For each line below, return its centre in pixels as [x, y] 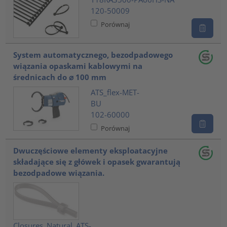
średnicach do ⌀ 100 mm [60, 77]
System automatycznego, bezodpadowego [93, 55]
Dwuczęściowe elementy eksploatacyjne [91, 151]
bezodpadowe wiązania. [59, 173]
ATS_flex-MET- [115, 92]
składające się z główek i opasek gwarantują [97, 162]
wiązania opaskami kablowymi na [78, 66]
